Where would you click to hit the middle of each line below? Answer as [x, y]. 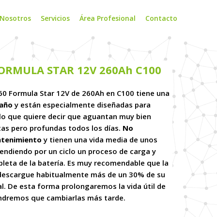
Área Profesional [108, 18]
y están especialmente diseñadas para [81, 105]
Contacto [161, 18]
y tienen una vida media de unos [99, 139]
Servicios [55, 18]
